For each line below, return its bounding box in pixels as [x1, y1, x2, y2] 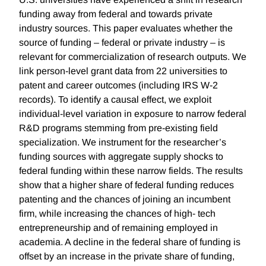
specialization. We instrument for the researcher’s [19, 137, 226, 148]
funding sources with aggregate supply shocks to [19, 151, 223, 162]
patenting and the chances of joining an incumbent [19, 194, 230, 205]
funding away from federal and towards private [19, 9, 213, 20]
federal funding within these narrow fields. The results [19, 166, 243, 176]
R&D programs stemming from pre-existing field [19, 123, 218, 134]
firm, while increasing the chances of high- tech [19, 208, 216, 219]
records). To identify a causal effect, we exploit [19, 94, 211, 105]
